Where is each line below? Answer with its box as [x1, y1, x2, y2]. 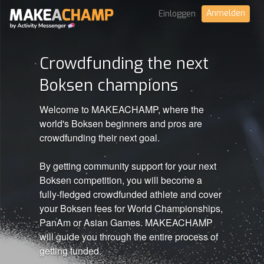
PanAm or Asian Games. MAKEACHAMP [39, 216, 213, 229]
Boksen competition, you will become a [39, 173, 203, 187]
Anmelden [206, 8, 245, 19]
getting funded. [39, 244, 102, 258]
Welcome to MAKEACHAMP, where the [39, 103, 204, 116]
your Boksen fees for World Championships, [39, 202, 223, 215]
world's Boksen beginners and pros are [39, 117, 203, 130]
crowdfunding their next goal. [39, 131, 160, 144]
